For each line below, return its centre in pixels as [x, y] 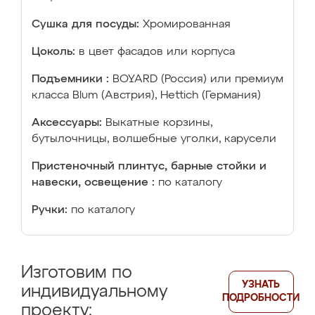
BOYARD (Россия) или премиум [198, 79]
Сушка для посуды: [85, 25]
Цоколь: [53, 52]
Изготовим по [77, 273]
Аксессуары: [67, 123]
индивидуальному [94, 292]
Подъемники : [70, 79]
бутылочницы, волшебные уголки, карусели [154, 139]
